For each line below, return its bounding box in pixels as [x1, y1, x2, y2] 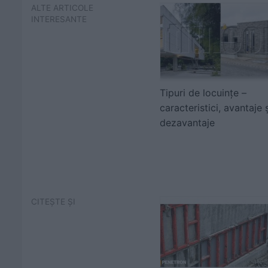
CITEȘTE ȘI [31, 197, 75, 206]
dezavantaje [160, 117, 215, 129]
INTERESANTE [31, 14, 87, 24]
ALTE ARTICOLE [31, 3, 93, 13]
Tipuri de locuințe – [160, 87, 246, 99]
